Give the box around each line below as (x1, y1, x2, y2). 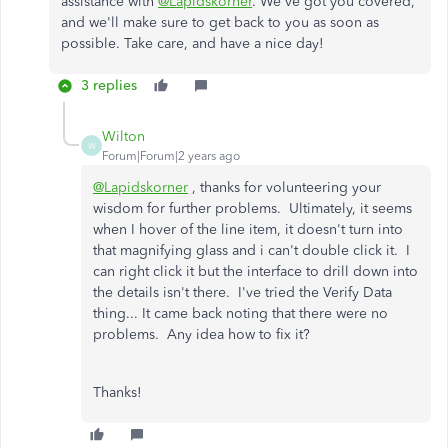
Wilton (102, 128, 145, 145)
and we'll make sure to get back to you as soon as (61, 14, 379, 31)
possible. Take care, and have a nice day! (61, 35, 324, 52)
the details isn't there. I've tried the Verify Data (93, 284, 392, 301)
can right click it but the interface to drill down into (93, 263, 418, 280)
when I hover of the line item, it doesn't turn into (93, 221, 403, 238)
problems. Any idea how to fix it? (93, 326, 310, 343)
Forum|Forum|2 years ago (102, 149, 240, 163)
